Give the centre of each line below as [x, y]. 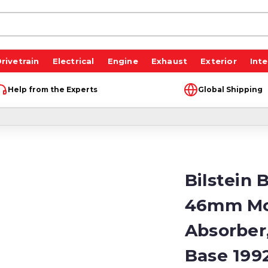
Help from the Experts [52, 89]
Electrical [73, 61]
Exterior [219, 61]
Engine [123, 61]
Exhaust [169, 61]
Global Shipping [230, 89]
